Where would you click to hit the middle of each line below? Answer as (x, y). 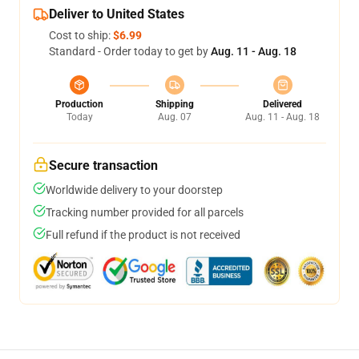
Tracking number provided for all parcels (145, 213)
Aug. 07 (174, 117)
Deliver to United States (117, 14)
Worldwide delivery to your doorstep (134, 190)
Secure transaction (103, 166)
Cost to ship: (81, 36)
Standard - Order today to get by (130, 52)
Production (79, 105)
